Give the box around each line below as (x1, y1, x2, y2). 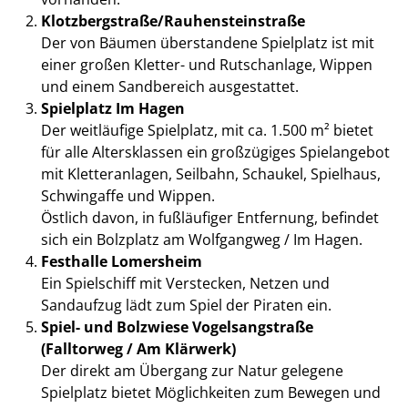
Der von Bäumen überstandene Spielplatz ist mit (40, 32, 374, 53)
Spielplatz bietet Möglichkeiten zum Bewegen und (40, 382, 381, 403)
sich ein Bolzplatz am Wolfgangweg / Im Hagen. (40, 229, 362, 250)
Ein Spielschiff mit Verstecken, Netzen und (40, 272, 330, 293)
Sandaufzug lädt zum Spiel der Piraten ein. (40, 294, 331, 315)
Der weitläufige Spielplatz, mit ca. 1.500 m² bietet (40, 119, 373, 140)
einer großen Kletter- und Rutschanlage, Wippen (40, 54, 372, 75)
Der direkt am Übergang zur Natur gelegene (40, 360, 343, 381)
